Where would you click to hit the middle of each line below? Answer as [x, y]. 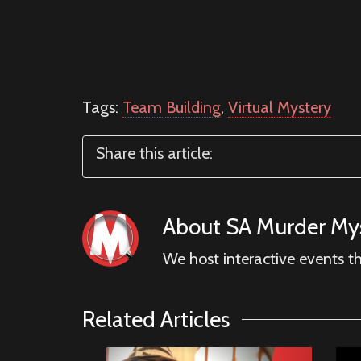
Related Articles [156, 319]
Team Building [172, 107]
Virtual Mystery [280, 107]
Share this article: [154, 153]
